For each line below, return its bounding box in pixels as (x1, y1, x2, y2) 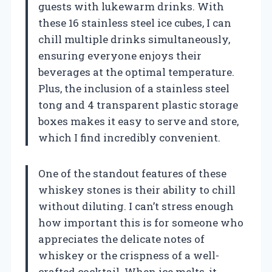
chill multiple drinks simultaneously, (38, 32, 230, 46)
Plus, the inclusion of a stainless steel (38, 81, 229, 95)
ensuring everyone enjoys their (38, 48, 202, 63)
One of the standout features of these (38, 166, 226, 180)
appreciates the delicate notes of (38, 231, 205, 246)
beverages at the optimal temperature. (38, 64, 234, 79)
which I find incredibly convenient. (38, 130, 220, 144)
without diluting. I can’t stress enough (38, 199, 234, 213)
